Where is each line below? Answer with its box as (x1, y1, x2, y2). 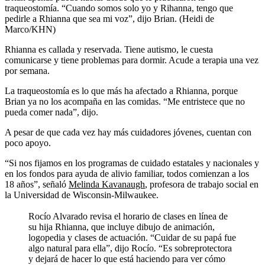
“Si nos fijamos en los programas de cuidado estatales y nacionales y (5, 158, 259, 169)
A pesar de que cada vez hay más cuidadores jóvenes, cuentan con (5, 127, 251, 138)
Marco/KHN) (5, 24, 56, 35)
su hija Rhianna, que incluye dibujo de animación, (28, 222, 215, 232)
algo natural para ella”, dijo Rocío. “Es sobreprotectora (28, 243, 232, 254)
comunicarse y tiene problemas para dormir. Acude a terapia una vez (5, 55, 258, 66)
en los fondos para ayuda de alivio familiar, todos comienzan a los (5, 169, 249, 179)
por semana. (5, 66, 50, 76)
